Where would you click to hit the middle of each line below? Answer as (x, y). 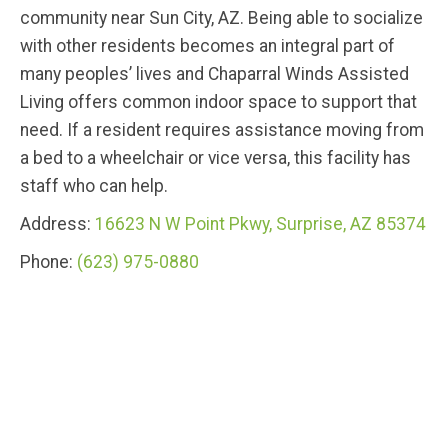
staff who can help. (94, 185)
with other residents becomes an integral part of (207, 45)
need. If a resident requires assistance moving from (222, 129)
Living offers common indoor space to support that (218, 101)
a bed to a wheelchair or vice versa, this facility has (215, 157)
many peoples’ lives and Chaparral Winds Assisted (214, 73)
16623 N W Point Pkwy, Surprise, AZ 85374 (260, 223)
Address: (57, 223)
